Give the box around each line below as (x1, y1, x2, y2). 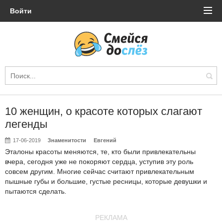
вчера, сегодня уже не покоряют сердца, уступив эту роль (5, 158, 193, 166)
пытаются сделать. (5, 187, 66, 195)
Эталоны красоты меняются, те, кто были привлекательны (5, 148, 196, 156)
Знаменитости (48, 137, 87, 143)
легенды (5, 118, 48, 130)
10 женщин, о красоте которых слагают (5, 105, 202, 117)
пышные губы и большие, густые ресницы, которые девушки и (5, 177, 207, 185)
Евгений (93, 137, 116, 143)
